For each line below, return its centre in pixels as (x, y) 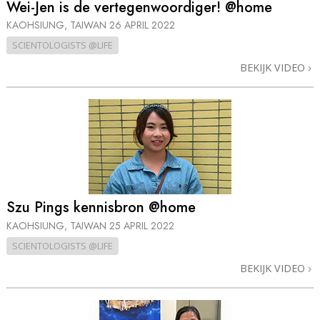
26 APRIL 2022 (142, 25)
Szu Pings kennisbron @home (101, 208)
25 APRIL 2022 (142, 225)
